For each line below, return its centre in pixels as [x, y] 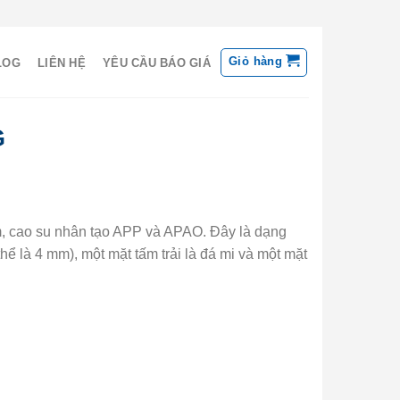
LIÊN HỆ [62, 63]
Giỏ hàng [256, 61]
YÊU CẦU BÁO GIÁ [157, 63]
